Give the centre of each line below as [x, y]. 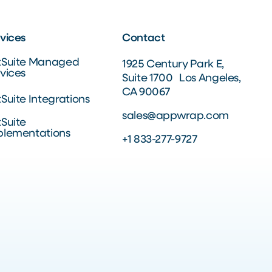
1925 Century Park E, [173, 65]
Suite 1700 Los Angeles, [182, 79]
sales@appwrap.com [175, 116]
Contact [144, 39]
